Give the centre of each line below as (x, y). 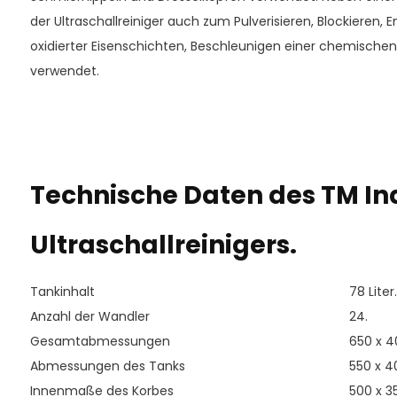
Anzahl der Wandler (90, 316)
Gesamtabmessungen (100, 341)
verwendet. (64, 71)
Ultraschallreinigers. (163, 245)
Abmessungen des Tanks (107, 366)
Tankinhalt (62, 292)
